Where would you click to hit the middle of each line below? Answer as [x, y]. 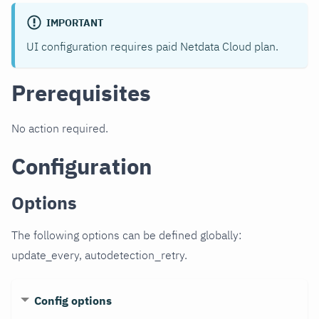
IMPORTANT [74, 22]
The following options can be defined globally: [126, 235]
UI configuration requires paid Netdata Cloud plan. [152, 47]
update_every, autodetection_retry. [99, 255]
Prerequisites [81, 93]
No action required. [60, 129]
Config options [73, 301]
